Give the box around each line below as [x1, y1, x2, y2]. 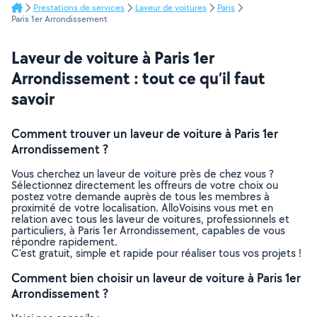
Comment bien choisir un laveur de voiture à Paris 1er [11, 270, 301, 286]
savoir [11, 87, 54, 110]
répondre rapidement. [11, 234, 117, 249]
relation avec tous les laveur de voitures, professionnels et [11, 212, 289, 226]
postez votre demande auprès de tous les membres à [11, 189, 270, 204]
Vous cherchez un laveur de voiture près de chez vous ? [11, 166, 274, 181]
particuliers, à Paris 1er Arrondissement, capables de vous [11, 223, 285, 238]
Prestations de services [33, 1, 125, 13]
